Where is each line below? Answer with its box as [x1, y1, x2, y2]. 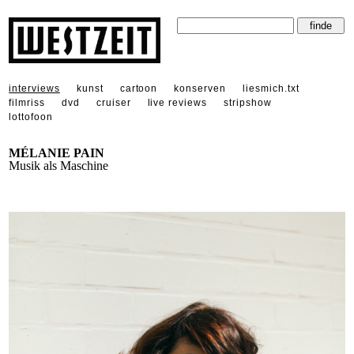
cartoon [119, 82, 158, 94]
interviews [9, 82, 60, 94]
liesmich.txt [243, 82, 299, 94]
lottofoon [9, 111, 53, 122]
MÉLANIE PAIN [9, 145, 105, 160]
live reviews [147, 96, 208, 108]
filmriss [9, 96, 45, 108]
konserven [174, 82, 226, 94]
